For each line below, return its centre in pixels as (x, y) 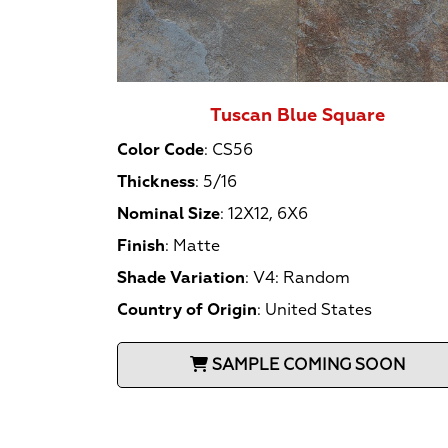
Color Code (160, 149)
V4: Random (301, 277)
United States (318, 309)
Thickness (156, 181)
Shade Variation (181, 277)
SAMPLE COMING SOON (309, 364)
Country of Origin (187, 309)
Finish (141, 245)
